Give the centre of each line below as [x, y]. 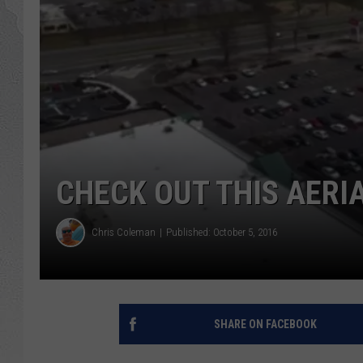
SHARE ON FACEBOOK [265, 324]
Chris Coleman [124, 233]
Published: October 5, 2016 [222, 233]
